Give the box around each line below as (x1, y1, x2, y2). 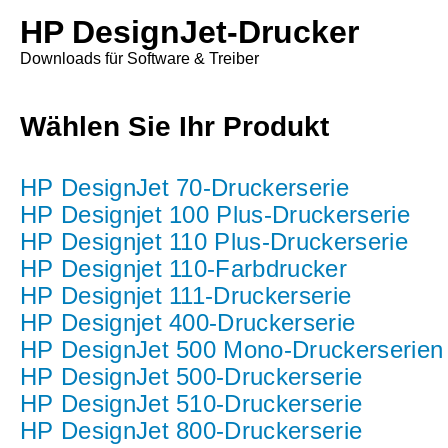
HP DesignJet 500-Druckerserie (20, 363, 363, 390)
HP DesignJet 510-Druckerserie (20, 390, 363, 417)
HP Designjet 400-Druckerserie (20, 309, 356, 336)
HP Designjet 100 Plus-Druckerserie (20, 201, 410, 228)
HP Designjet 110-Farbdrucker (20, 255, 347, 282)
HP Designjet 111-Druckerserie (20, 282, 352, 309)
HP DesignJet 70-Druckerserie (20, 174, 349, 201)
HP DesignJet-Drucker (20, 14, 359, 50)
